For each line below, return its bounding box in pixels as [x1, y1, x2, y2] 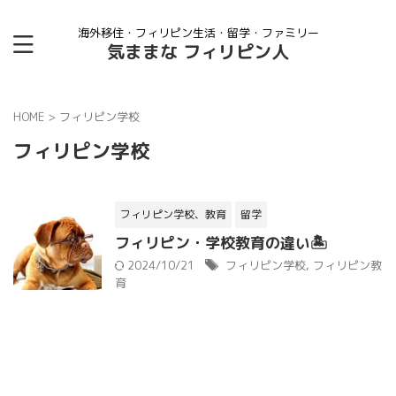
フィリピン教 [313, 257, 382, 273]
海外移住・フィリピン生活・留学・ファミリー [77, 25, 319, 41]
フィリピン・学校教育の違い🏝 [115, 232, 327, 253]
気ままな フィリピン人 [107, 39, 289, 64]
